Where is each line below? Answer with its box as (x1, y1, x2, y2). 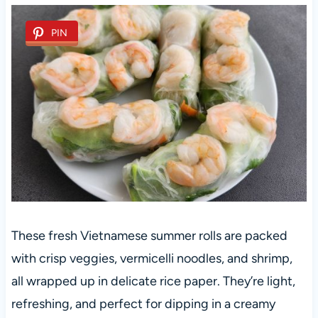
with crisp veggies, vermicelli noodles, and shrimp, (11, 251, 292, 267)
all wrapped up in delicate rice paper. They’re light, (11, 273, 295, 290)
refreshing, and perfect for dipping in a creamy (11, 296, 275, 312)
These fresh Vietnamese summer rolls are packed (11, 228, 287, 244)
